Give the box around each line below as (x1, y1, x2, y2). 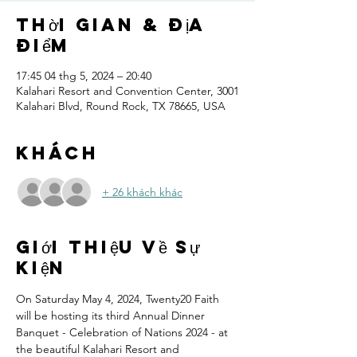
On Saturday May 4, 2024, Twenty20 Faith (16, 292, 222, 306)
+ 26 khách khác (102, 184, 182, 199)
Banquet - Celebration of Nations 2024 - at (16, 325, 231, 339)
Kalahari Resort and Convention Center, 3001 (16, 84, 239, 98)
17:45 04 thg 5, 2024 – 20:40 (16, 69, 151, 83)
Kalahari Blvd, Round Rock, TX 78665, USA (16, 99, 226, 113)
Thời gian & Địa (16, 14, 205, 36)
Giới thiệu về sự (16, 236, 200, 258)
